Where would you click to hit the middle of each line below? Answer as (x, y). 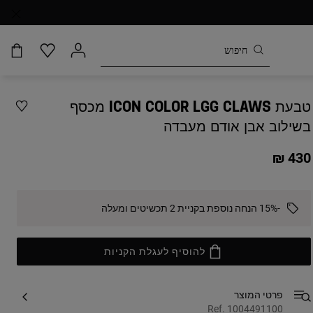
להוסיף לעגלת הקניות (155, 252)
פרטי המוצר (259, 295)
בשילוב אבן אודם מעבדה (238, 127)
